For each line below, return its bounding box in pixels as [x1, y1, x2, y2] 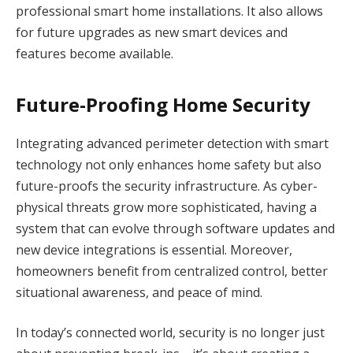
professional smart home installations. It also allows [16, 2, 323, 20]
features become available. [16, 45, 173, 63]
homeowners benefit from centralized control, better [16, 262, 328, 280]
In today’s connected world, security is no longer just [16, 324, 325, 342]
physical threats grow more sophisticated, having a [16, 198, 317, 216]
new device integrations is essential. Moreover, [16, 240, 292, 258]
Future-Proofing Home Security [16, 91, 310, 117]
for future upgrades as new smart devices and [16, 24, 288, 42]
